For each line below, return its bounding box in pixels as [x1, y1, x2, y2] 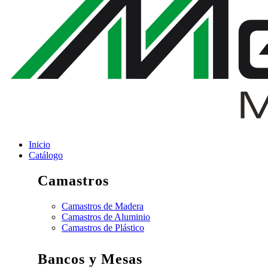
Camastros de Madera [62, 200, 144, 211]
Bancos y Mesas [38, 251, 142, 267]
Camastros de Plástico [62, 222, 144, 233]
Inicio [29, 139, 50, 150]
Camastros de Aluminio [62, 211, 150, 222]
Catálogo [29, 150, 63, 160]
